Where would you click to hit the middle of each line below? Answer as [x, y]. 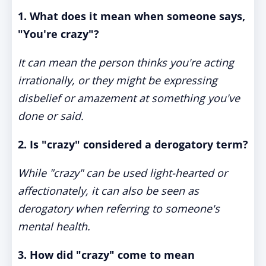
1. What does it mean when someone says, [132, 16]
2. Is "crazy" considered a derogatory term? [133, 144]
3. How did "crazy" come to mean [106, 255]
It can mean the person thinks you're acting [126, 62]
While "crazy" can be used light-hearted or [123, 173]
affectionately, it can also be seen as [108, 191]
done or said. [51, 116]
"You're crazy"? [58, 34]
